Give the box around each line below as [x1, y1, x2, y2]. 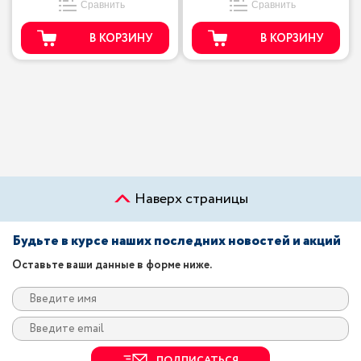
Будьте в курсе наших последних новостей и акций [12, 231, 341, 251]
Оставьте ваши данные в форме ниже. [12, 257, 212, 273]
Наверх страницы [131, 189, 248, 210]
